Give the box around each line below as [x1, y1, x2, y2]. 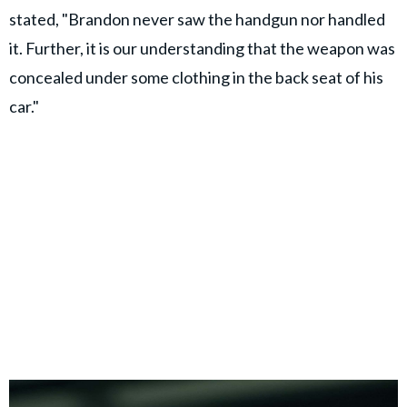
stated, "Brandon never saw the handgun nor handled [9, 9, 385, 30]
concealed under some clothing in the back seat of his [9, 67, 383, 88]
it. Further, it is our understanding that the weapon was [9, 38, 395, 59]
